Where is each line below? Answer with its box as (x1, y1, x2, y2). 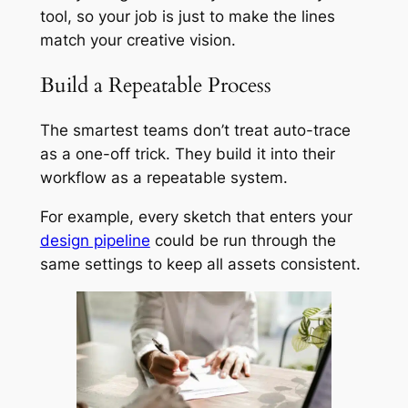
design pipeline (39, 230, 150, 250)
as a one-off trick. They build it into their (39, 145, 335, 164)
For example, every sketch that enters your (39, 207, 352, 226)
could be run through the (149, 230, 336, 250)
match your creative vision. (39, 30, 236, 49)
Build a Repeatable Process (39, 70, 271, 99)
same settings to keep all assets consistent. (39, 254, 361, 273)
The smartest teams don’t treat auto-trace (39, 121, 351, 140)
